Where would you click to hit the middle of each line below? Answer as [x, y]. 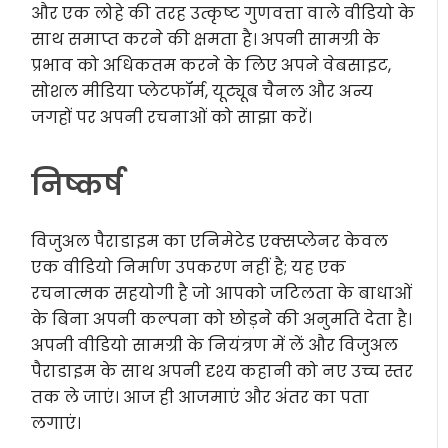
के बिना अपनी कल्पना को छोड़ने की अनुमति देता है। [222, 320]
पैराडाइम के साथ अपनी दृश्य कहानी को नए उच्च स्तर [222, 372]
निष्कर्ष [77, 186]
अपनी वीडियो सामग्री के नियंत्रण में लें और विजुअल [215, 346]
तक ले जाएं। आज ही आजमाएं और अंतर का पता [200, 398]
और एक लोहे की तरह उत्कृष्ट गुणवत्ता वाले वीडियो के [223, 14]
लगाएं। [56, 424]
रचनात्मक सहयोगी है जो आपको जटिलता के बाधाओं [222, 294]
